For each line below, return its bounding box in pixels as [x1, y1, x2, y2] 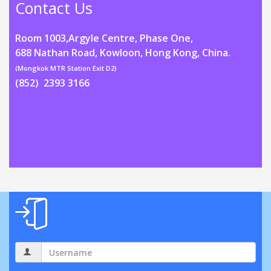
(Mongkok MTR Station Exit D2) [15, 64, 117, 73]
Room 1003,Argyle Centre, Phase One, [15, 31, 193, 45]
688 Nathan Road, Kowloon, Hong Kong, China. [15, 46, 230, 59]
